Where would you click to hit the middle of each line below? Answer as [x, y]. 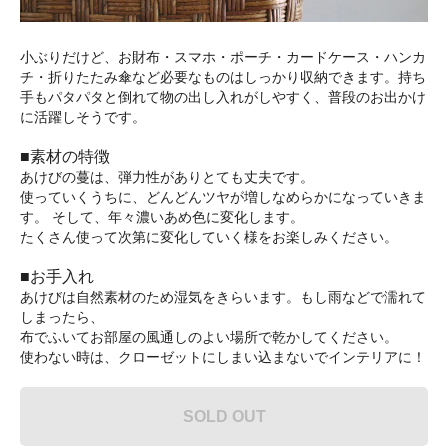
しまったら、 [62, 317]
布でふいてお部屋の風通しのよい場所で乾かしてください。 [209, 337]
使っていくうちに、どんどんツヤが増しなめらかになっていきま [223, 197]
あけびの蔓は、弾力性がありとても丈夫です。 [167, 177]
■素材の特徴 [65, 157]
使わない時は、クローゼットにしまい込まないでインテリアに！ [223, 357]
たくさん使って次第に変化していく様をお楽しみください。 [209, 237]
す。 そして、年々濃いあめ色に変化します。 [162, 217]
